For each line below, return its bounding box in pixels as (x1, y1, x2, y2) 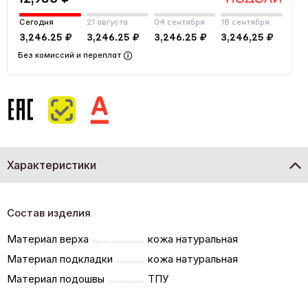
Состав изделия (7, 206, 91, 219)
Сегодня (19, 18, 54, 27)
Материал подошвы (7, 272, 104, 285)
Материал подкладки (7, 252, 113, 265)
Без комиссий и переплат (18, 51, 121, 60)
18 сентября (221, 18, 270, 27)
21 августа (86, 18, 128, 27)
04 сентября (153, 18, 205, 27)
